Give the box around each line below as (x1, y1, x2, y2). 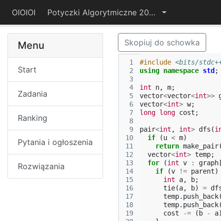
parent (191, 167, 215, 175)
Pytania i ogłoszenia (18, 137, 93, 147)
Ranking (18, 113, 47, 123)
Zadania (18, 89, 47, 99)
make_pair (183, 142, 219, 150)
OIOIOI (12, 7, 36, 17)
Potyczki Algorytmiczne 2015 (149, 7, 155, 17)
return (155, 142, 179, 150)
